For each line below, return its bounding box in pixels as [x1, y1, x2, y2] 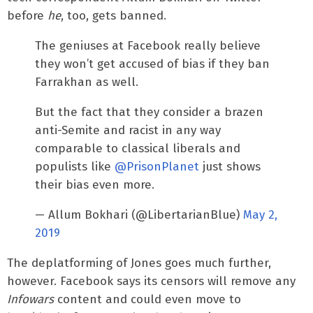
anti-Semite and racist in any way [35, 122, 221, 138]
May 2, [243, 207, 277, 222]
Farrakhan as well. [35, 74, 138, 89]
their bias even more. [35, 177, 154, 192]
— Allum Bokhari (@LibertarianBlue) [35, 207, 243, 222]
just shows [199, 159, 261, 174]
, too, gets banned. [61, 8, 166, 23]
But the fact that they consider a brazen [35, 104, 263, 119]
